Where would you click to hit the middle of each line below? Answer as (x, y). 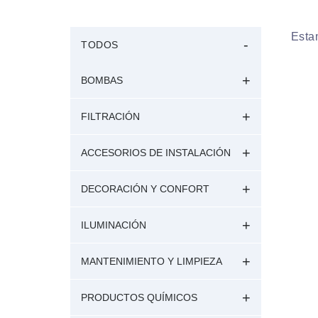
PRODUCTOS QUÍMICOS (139, 297)
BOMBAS (102, 80)
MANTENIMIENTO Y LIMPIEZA (152, 261)
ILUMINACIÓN (114, 225)
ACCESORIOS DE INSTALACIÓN (156, 152)
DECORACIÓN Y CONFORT (145, 188)
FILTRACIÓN (110, 116)
